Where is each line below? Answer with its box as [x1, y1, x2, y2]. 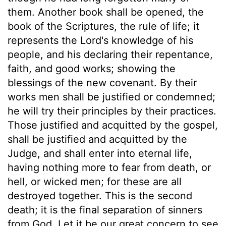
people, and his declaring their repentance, [8, 48, 213, 61]
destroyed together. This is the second [8, 189, 192, 202]
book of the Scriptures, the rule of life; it [8, 20, 199, 32]
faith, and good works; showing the [8, 62, 176, 75]
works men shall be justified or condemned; [8, 90, 215, 103]
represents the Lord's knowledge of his [8, 34, 193, 46]
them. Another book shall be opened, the [8, 6, 204, 18]
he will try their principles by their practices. [8, 104, 216, 117]
